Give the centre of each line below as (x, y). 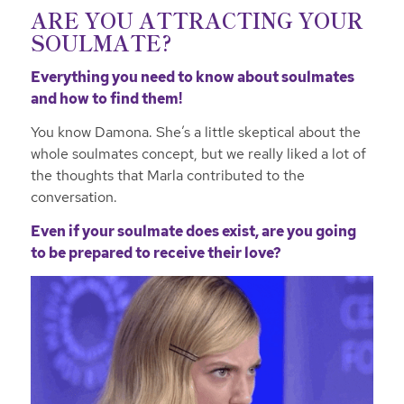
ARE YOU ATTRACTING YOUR (197, 20)
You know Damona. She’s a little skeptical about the (195, 133)
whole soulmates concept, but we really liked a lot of (198, 154)
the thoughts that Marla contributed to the (167, 176)
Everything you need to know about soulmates (192, 77)
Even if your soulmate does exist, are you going (193, 231)
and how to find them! (106, 98)
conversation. (73, 197)
